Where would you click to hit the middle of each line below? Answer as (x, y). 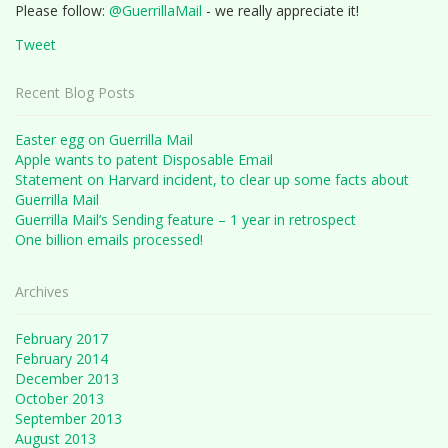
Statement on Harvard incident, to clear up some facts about (212, 179)
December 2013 (67, 378)
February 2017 (61, 338)
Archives (42, 291)
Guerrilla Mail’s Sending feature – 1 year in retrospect (185, 219)
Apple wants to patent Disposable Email (144, 159)
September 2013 (68, 418)
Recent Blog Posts (75, 92)
